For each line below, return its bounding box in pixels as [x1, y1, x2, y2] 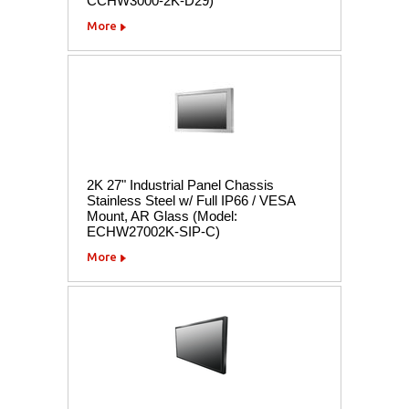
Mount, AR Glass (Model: [87, 207, 237, 224]
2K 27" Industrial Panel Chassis [87, 176, 274, 193]
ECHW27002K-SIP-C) [87, 223, 220, 239]
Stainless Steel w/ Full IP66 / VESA [87, 192, 295, 208]
